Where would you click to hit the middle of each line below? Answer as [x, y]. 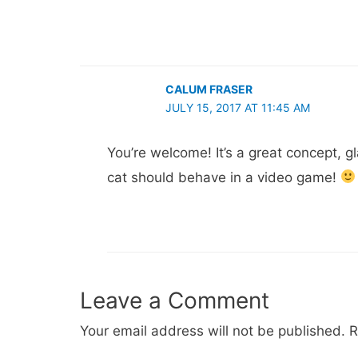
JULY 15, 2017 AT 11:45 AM [237, 107]
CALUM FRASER [209, 89]
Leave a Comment [175, 300]
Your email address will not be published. [213, 330]
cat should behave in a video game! [224, 177]
